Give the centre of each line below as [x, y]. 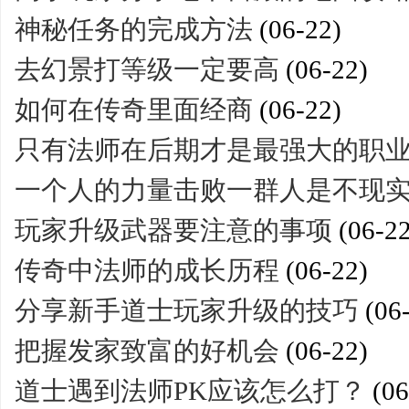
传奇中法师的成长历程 [147, 271]
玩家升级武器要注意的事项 [173, 231]
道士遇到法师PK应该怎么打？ [190, 391]
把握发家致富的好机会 [147, 351]
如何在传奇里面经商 [134, 110]
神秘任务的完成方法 [134, 30]
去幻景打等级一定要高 [147, 70]
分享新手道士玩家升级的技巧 [187, 311]
